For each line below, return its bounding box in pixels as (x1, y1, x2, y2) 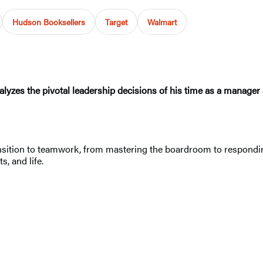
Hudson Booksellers (12, 15, 85, 28)
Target (105, 15, 127, 28)
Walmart (147, 15, 177, 28)
